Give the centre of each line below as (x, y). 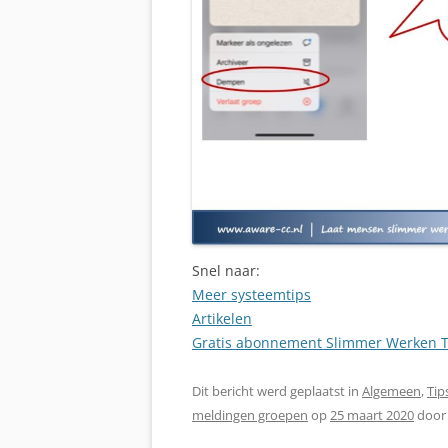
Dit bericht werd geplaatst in (277, 390)
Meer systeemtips (251, 294)
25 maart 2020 (372, 414)
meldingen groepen (250, 414)
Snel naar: (226, 270)
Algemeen (391, 390)
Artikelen (222, 318)
